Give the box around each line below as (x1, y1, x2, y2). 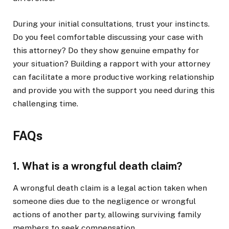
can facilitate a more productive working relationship (13, 72, 214, 82)
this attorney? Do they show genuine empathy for (13, 45, 199, 55)
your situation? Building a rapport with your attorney (13, 58, 210, 68)
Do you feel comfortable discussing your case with (13, 32, 203, 42)
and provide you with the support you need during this (13, 85, 215, 95)
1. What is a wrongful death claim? (13, 159, 182, 172)
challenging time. (13, 98, 78, 108)
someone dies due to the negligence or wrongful (13, 196, 196, 206)
